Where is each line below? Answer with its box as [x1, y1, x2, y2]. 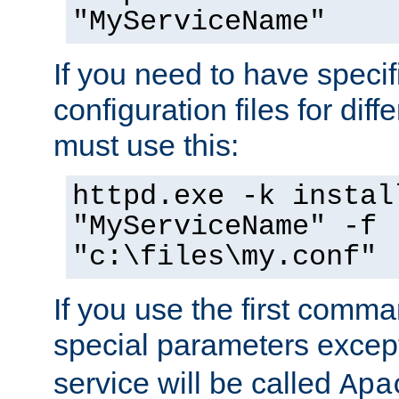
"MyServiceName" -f [72, 210, 377, 243]
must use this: [53, 127, 239, 162]
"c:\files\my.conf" [72, 240, 377, 273]
